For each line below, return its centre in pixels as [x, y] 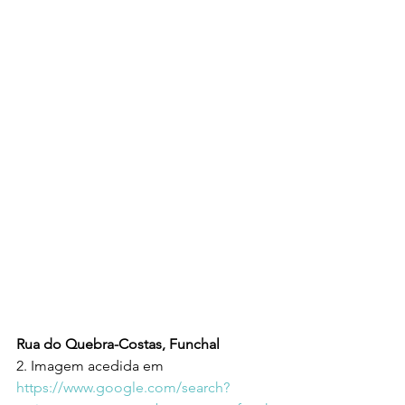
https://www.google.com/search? [123, 388]
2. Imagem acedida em [94, 366]
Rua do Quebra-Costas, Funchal [118, 344]
